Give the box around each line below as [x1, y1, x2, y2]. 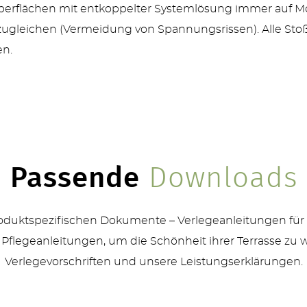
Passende [10, 163, 140, 193]
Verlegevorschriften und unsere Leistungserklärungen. [4, 256, 303, 267]
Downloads [139, 163, 297, 193]
